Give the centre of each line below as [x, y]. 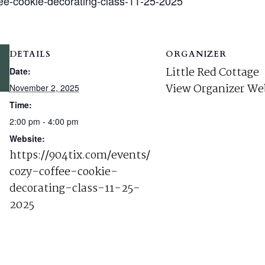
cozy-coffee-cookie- [63, 172]
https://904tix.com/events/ [80, 156]
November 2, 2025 [44, 88]
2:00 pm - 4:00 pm [44, 121]
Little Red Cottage [212, 73]
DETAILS [30, 54]
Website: [27, 138]
